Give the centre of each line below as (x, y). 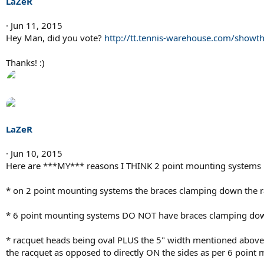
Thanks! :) (25, 62)
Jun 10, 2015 (37, 153)
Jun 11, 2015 (37, 25)
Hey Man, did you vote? (55, 37)
